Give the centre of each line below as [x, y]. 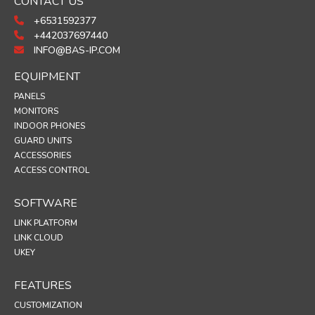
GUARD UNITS [43, 140]
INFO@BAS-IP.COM [76, 50]
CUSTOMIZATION [48, 305]
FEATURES [43, 285]
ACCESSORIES [43, 155]
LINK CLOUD [39, 237]
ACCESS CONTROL [52, 170]
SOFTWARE [46, 203]
